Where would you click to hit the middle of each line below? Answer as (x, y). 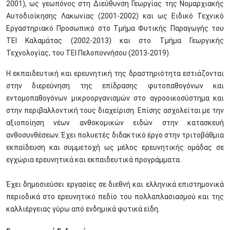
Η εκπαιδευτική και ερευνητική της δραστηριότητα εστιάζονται (115, 73)
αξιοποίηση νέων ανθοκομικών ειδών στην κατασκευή (115, 123)
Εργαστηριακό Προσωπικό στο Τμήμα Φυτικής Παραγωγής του (115, 28)
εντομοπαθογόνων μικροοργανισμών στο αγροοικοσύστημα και (115, 98)
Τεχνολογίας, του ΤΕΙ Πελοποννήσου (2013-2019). (88, 53)
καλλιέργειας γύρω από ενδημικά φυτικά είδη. (83, 209)
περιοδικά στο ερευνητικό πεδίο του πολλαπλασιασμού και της (115, 197)
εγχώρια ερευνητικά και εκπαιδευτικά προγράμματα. (94, 160)
